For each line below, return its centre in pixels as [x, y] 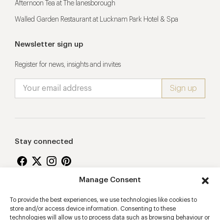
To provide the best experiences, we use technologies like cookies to [103, 200]
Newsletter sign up [49, 44]
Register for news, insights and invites [68, 65]
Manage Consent [110, 180]
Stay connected [44, 141]
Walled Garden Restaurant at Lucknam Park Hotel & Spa [96, 19]
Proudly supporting [49, 194]
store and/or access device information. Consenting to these [93, 209]
